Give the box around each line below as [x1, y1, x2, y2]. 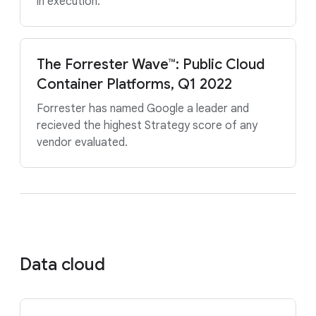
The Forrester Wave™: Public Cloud [37, 56, 265, 73]
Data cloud [20, 254, 105, 275]
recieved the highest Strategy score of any [37, 119, 257, 133]
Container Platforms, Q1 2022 [37, 75, 232, 93]
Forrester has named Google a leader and [37, 102, 249, 116]
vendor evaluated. [37, 135, 128, 150]
